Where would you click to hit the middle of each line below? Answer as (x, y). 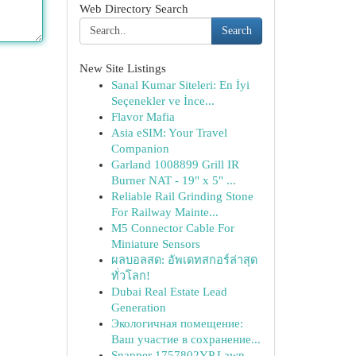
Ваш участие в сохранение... (186, 339)
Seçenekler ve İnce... (163, 101)
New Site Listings (122, 68)
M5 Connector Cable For (172, 228)
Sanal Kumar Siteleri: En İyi (180, 85)
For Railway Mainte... (164, 212)
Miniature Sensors (155, 244)
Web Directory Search (133, 9)
